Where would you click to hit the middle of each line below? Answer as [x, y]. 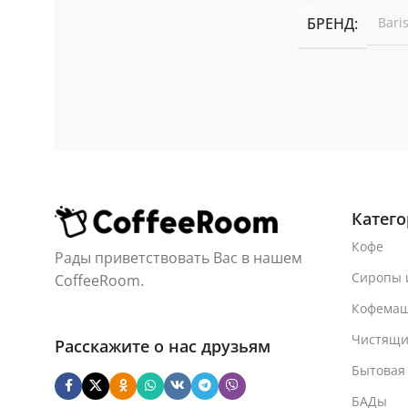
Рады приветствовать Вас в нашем [178, 257]
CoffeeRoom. [99, 280]
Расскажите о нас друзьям [163, 346]
